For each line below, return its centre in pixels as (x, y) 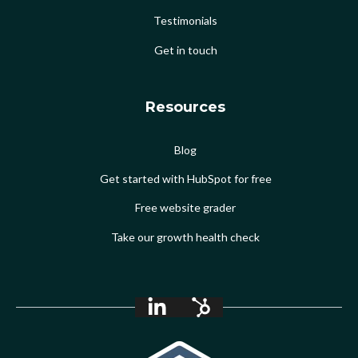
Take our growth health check (185, 237)
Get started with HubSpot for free (185, 179)
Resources (185, 107)
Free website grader (185, 208)
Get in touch (185, 50)
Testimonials (185, 21)
